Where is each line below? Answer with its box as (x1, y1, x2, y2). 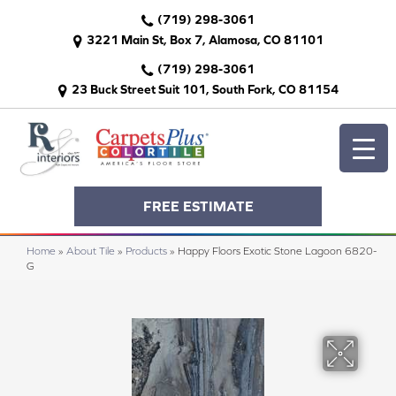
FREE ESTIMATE (142, 198, 254, 215)
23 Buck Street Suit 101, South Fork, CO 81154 (71, 82, 339, 96)
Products (126, 244, 167, 256)
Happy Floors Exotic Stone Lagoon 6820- (178, 244, 377, 256)
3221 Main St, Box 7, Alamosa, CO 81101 (86, 33, 324, 47)
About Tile (66, 244, 115, 256)
